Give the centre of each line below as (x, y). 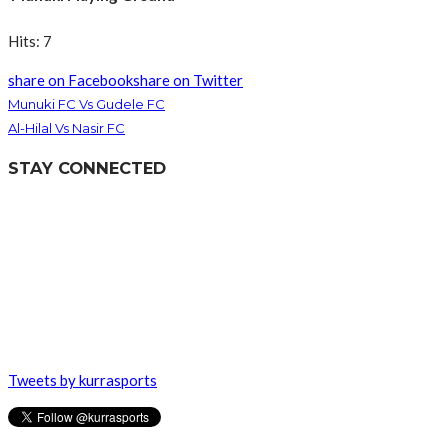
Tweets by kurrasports (82, 379)
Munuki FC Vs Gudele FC (86, 104)
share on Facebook (70, 80)
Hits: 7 (30, 41)
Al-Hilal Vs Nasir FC (66, 128)
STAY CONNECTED (87, 168)
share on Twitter (188, 80)
